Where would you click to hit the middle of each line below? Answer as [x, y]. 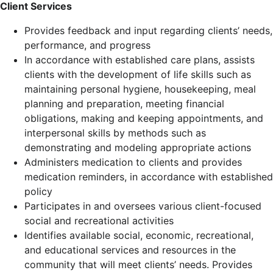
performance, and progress [87, 45]
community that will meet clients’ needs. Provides [138, 264]
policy [38, 191]
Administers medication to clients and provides [133, 162]
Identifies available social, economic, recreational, [139, 235]
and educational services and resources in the [130, 250]
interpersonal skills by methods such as [115, 133]
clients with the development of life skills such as [138, 74]
